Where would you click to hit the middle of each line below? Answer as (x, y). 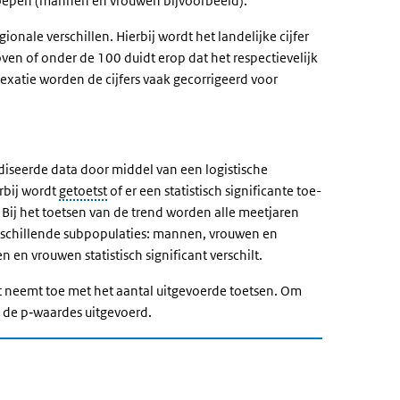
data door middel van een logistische (158, 169)
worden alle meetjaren (231, 212)
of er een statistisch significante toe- (214, 191)
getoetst (83, 191)
